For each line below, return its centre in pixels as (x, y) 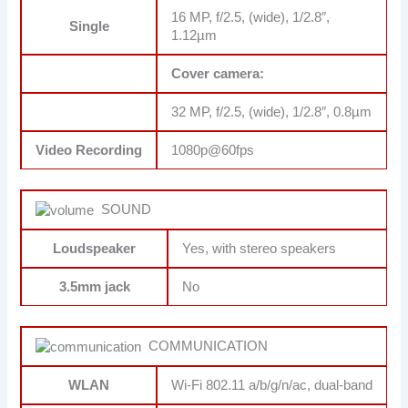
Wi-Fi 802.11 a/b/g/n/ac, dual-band (272, 385)
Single (89, 27)
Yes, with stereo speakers (260, 248)
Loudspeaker (95, 248)
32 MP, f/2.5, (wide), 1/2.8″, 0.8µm (272, 112)
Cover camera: (218, 74)
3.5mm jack (94, 286)
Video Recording (89, 151)
